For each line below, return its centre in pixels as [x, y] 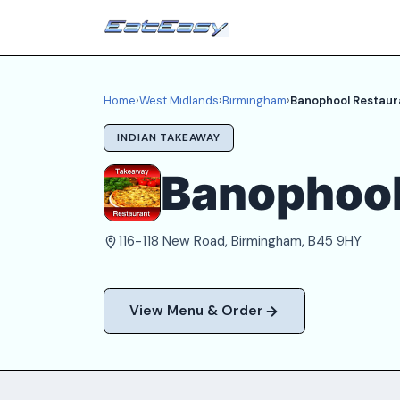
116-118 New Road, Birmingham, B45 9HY [240, 242]
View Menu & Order [196, 311]
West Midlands [179, 100]
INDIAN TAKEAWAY [169, 137]
